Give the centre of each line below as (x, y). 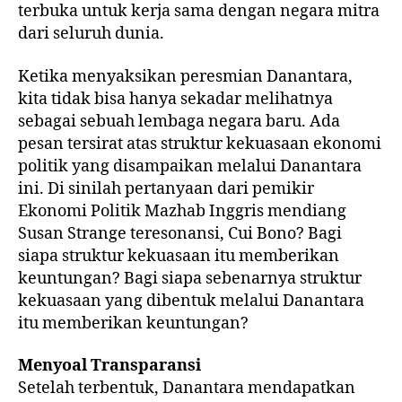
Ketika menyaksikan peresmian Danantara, (185, 76)
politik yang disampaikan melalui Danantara (190, 166)
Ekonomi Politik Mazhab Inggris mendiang (182, 211)
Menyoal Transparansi (109, 366)
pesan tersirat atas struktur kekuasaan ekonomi (200, 144)
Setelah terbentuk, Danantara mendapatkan (187, 389)
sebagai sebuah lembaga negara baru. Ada (179, 121)
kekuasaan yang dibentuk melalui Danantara (191, 301)
